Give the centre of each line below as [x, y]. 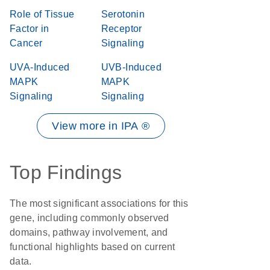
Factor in [30, 29]
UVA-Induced [40, 67]
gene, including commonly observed [89, 218]
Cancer [26, 43]
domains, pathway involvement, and [89, 232]
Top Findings [66, 172]
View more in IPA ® [101, 126]
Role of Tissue [42, 14]
